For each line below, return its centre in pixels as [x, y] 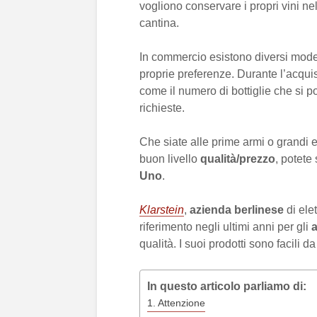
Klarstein [162, 210]
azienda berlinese [237, 210]
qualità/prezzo [238, 159]
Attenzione [181, 303]
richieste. [162, 108]
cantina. [159, 23]
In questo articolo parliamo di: [227, 287]
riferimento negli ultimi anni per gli [225, 227]
